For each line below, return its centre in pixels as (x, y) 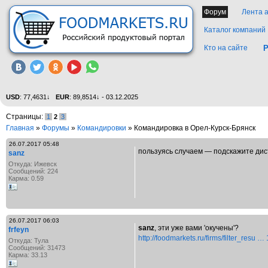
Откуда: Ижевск (33, 164)
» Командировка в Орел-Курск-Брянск (191, 128)
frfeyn (19, 230)
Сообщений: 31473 (37, 248)
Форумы (56, 128)
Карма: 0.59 (26, 178)
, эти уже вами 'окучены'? (197, 228)
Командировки (102, 128)
